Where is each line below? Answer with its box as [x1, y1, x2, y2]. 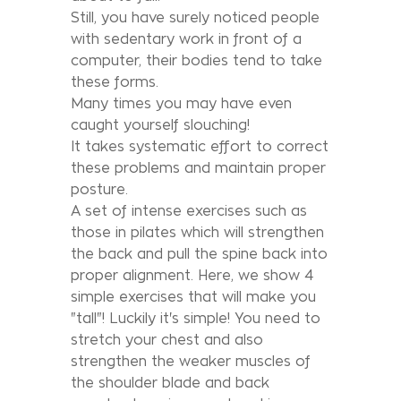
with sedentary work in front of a [71, 30, 302, 47]
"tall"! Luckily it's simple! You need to [71, 310, 320, 326]
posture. [71, 181, 128, 197]
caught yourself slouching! [71, 116, 250, 132]
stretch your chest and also [71, 331, 263, 347]
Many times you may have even [71, 95, 292, 111]
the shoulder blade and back [71, 374, 269, 390]
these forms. [71, 73, 158, 90]
